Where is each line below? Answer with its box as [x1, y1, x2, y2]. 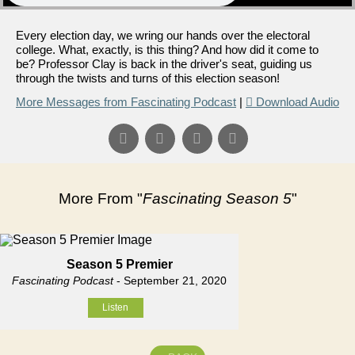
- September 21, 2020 [113, 274, 227, 287]
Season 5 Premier [66, 258, 173, 271]
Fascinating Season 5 [142, 190, 292, 207]
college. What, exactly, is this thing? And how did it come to [16, 43, 319, 56]
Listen [102, 302, 128, 313]
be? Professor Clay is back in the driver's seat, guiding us [16, 57, 312, 71]
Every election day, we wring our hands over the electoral [16, 29, 310, 42]
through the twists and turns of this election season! [16, 71, 280, 85]
